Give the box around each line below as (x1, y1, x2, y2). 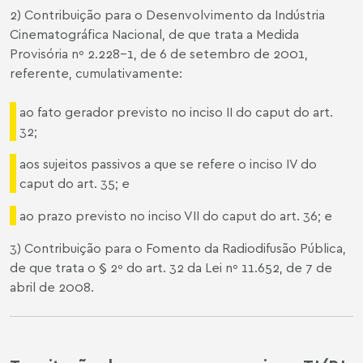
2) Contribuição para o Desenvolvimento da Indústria (10, 6, 325, 23)
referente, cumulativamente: (10, 64, 182, 81)
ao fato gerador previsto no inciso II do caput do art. (19, 103, 333, 120)
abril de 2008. (10, 278, 94, 295)
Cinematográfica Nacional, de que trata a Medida (10, 25, 299, 42)
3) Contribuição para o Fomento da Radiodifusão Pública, (10, 239, 346, 256)
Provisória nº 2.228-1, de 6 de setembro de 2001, (10, 45, 308, 62)
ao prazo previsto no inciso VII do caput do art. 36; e (19, 207, 332, 224)
